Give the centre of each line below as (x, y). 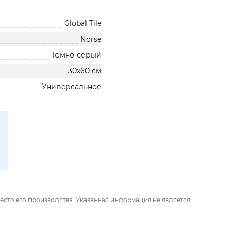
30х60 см (85, 71)
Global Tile (83, 23)
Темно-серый (77, 55)
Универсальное (72, 87)
